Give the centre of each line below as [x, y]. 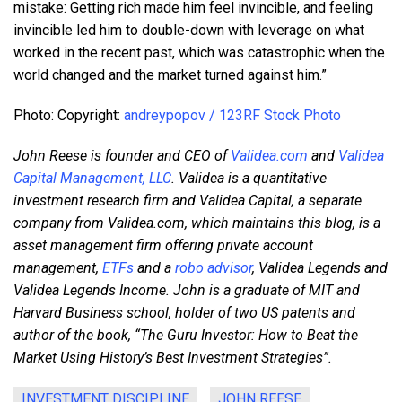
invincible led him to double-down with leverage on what [189, 30]
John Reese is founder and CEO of [122, 155]
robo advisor [214, 267]
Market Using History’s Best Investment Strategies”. [175, 357]
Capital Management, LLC [92, 178]
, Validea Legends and [320, 267]
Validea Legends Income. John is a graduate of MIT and [187, 290]
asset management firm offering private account [163, 245]
